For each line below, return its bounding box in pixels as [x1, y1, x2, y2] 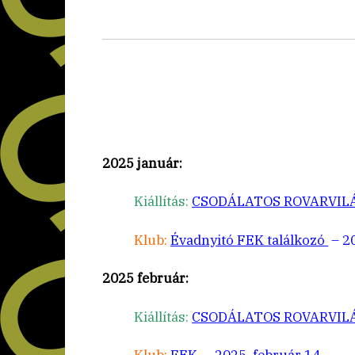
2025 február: [102, 269, 189, 288]
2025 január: [102, 154, 183, 172]
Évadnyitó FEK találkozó [170, 231, 329, 249]
